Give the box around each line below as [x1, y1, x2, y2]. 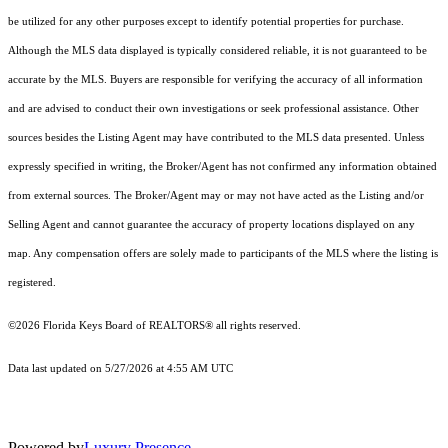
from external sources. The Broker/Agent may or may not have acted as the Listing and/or [8, 190, 424, 202]
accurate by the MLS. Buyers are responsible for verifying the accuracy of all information [8, 74, 423, 86]
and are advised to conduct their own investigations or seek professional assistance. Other [8, 103, 419, 115]
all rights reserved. [213, 320, 301, 332]
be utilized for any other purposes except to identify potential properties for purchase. [8, 16, 404, 28]
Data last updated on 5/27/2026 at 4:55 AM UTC [8, 363, 233, 375]
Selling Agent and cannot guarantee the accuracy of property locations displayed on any [8, 219, 415, 231]
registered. [8, 277, 56, 289]
